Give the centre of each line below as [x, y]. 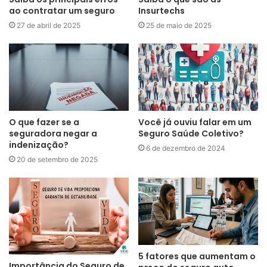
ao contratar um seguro [62, 10]
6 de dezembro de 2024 [186, 148]
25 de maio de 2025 [179, 25]
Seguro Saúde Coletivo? [191, 133]
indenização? [39, 145]
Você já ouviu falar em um [195, 122]
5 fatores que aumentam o [197, 257]
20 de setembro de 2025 [57, 159]
